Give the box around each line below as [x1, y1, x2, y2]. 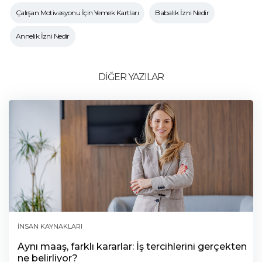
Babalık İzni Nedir [155, 8, 209, 17]
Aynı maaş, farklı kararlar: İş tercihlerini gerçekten [18, 240, 247, 252]
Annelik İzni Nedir [16, 31, 70, 40]
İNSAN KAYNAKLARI [18, 222, 82, 230]
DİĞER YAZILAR [98, 71, 164, 82]
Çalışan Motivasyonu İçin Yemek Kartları [16, 8, 139, 17]
